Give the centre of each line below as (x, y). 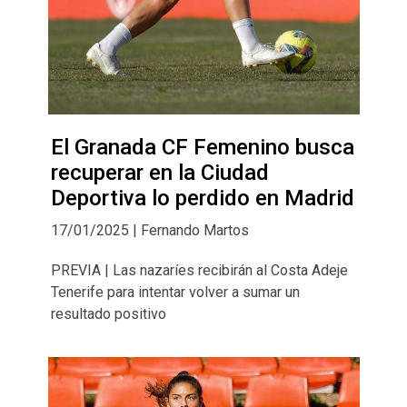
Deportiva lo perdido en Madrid (202, 199)
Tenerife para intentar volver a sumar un (175, 293)
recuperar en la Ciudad (159, 173)
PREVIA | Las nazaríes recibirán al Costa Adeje (199, 271)
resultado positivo (108, 314)
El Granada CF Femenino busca (202, 148)
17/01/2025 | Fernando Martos (149, 231)
